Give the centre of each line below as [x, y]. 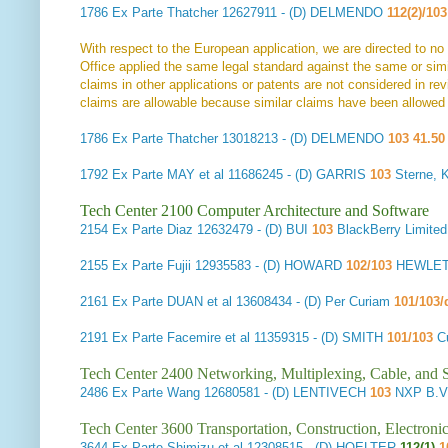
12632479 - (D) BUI [252, 230]
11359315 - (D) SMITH [318, 338]
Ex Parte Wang [156, 393]
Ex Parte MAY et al [168, 175]
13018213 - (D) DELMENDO [303, 139]
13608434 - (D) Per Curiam [313, 302]
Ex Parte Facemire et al [181, 338]
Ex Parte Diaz [152, 230]
